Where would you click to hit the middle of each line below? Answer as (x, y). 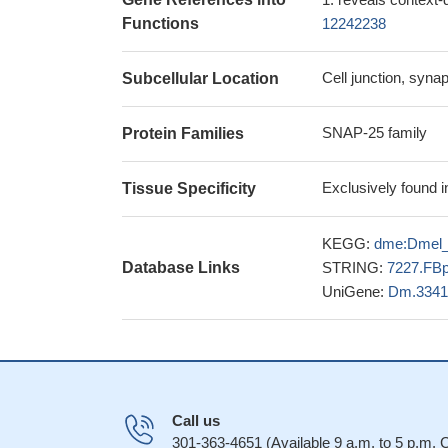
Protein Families (183, 133)
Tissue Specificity (189, 188)
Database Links (181, 267)
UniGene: (355, 291)
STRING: (354, 267)
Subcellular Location (200, 78)
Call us (196, 420)
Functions (160, 23)
